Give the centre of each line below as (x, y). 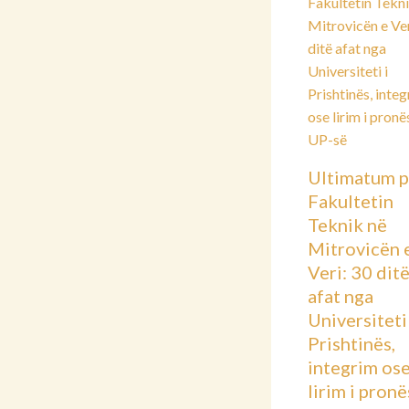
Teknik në (347, 225)
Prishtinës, (351, 344)
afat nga (341, 296)
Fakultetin (351, 201)
